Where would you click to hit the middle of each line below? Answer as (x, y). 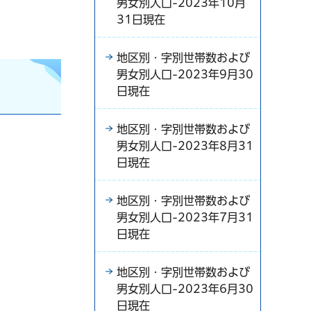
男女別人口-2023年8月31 (185, 146)
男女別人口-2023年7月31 (185, 217)
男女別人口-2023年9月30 (185, 74)
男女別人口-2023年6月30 (185, 289)
